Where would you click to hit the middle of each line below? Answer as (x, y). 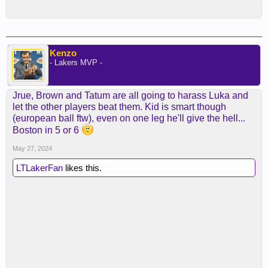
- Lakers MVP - (76, 63)
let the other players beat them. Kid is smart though (119, 107)
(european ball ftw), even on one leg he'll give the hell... (129, 118)
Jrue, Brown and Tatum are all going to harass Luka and (130, 95)
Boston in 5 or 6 (47, 130)
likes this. (82, 168)
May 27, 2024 (32, 148)
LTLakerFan (39, 168)
